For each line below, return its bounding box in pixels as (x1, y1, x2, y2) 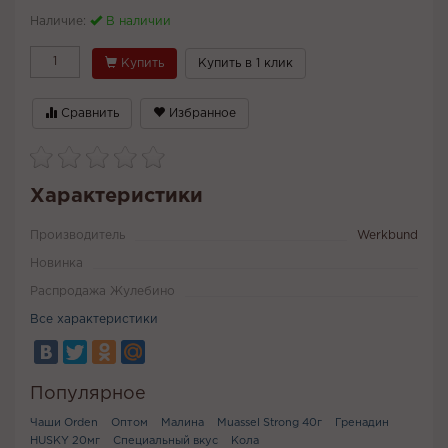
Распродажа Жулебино (30, 286, 175, 298)
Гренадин (335, 418, 389, 429)
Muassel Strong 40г (217, 418, 322, 429)
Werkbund (357, 230, 418, 242)
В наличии (102, 16, 171, 28)
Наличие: (30, 16, 86, 28)
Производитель (30, 230, 125, 242)
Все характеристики (30, 314, 158, 326)
